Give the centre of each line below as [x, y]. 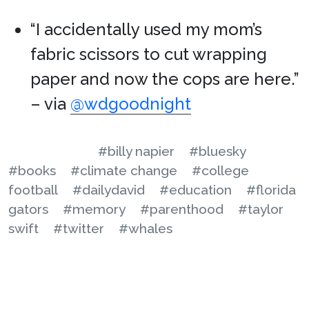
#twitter [79, 229]
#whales [146, 229]
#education [196, 190]
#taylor [261, 209]
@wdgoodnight [131, 104]
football [33, 190]
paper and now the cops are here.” [165, 79]
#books [32, 171]
